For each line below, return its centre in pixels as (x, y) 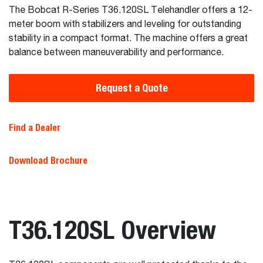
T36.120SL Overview (112, 230)
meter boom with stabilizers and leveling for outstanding (125, 25)
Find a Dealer (35, 128)
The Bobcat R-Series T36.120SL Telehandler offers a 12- (131, 11)
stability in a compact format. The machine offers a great (128, 39)
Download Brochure (48, 161)
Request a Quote (131, 88)
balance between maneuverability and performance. (116, 53)
